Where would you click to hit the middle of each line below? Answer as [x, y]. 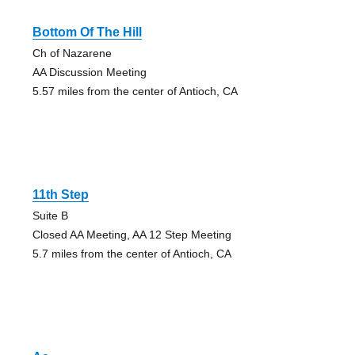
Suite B [50, 215]
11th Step [60, 194]
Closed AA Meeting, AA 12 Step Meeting [132, 234]
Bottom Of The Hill [87, 32]
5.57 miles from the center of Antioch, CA [135, 91]
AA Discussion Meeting [89, 72]
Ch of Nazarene [72, 53]
